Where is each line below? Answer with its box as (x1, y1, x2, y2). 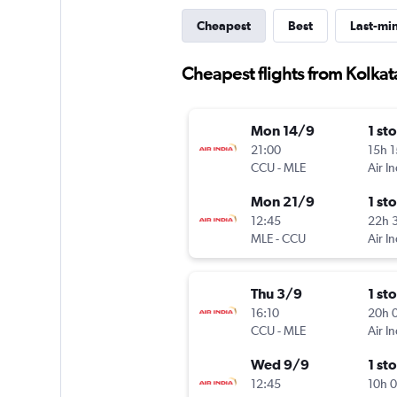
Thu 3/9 (250, 285, 302, 302)
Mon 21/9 (250, 193, 315, 210)
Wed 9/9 (250, 356, 309, 373)
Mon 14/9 (250, 122, 315, 139)
